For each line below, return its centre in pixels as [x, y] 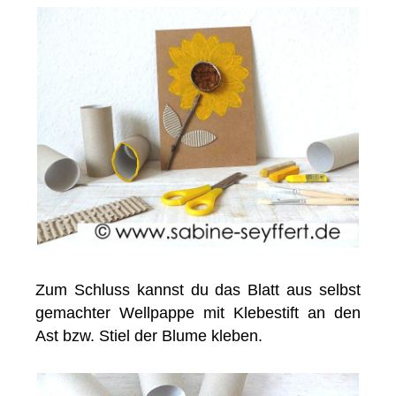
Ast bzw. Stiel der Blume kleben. [149, 336]
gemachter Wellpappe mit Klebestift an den [198, 313]
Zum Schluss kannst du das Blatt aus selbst [198, 290]
